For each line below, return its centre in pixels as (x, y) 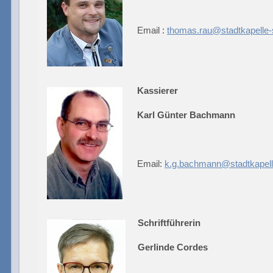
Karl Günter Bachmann (186, 115)
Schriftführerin (169, 223)
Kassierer (158, 90)
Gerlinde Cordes (173, 247)
